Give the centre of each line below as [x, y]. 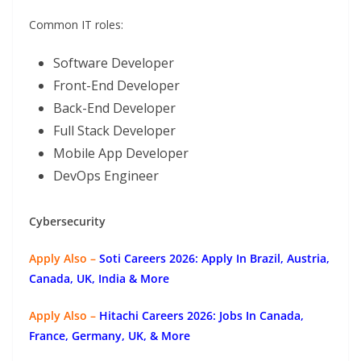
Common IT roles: [76, 25]
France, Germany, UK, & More [110, 336]
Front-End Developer [116, 86]
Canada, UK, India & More [99, 279]
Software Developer [114, 63]
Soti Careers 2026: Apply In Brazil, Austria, [214, 259]
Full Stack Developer [114, 131]
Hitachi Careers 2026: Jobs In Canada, [201, 316]
